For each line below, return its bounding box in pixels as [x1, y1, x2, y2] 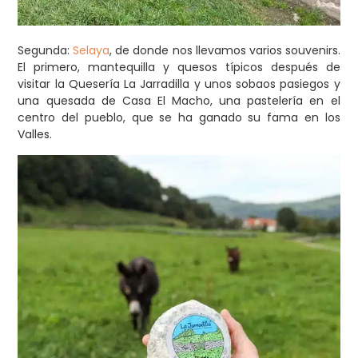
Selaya [73, 42, 110, 59]
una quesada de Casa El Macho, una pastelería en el [18, 93, 340, 109]
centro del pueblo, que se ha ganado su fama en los [18, 109, 340, 126]
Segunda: [18, 42, 74, 59]
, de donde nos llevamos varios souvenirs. [109, 42, 340, 59]
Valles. [18, 126, 53, 143]
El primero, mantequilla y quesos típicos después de [18, 59, 340, 76]
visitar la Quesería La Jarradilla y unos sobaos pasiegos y [18, 76, 340, 93]
